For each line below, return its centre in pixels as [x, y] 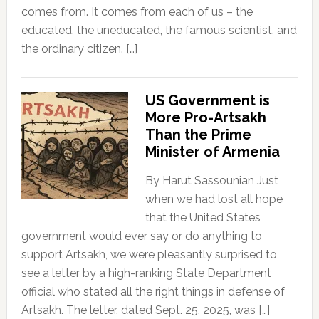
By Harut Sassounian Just [211, 181]
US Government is [207, 101]
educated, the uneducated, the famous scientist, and [159, 31]
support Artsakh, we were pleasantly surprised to [149, 255]
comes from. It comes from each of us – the [137, 12]
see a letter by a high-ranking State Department [146, 273]
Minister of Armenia [212, 152]
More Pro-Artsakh [205, 118]
